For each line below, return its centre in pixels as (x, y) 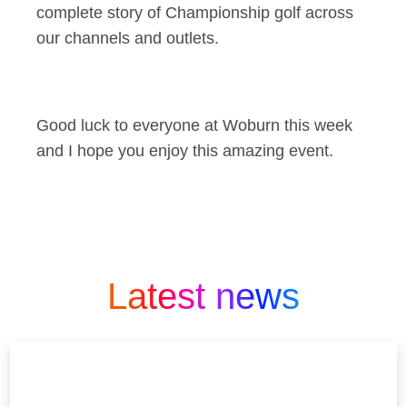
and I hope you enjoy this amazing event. (185, 151)
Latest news (203, 296)
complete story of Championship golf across (195, 13)
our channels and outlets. (130, 38)
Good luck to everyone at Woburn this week (194, 125)
